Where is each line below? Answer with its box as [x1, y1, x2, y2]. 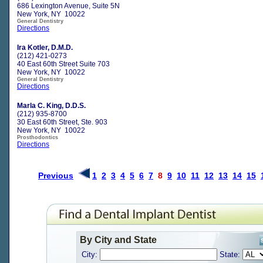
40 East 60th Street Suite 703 [17, 59, 110, 68]
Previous [38, 170, 73, 180]
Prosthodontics [17, 134, 58, 140]
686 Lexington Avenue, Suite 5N [17, 1, 120, 10]
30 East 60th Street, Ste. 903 [17, 117, 107, 126]
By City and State [80, 235, 157, 245]
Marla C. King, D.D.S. [17, 101, 86, 110]
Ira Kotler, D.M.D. [17, 43, 73, 52]
